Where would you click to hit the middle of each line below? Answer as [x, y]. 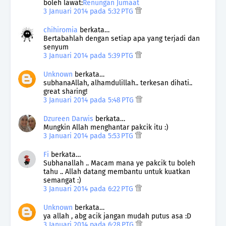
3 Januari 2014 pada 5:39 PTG [89, 55]
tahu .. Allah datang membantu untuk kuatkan [117, 172]
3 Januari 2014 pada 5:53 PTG [89, 136]
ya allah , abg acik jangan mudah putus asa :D [117, 216]
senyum [56, 47]
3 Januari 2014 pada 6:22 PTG [89, 189]
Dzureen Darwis [68, 119]
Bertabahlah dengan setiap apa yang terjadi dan [122, 38]
